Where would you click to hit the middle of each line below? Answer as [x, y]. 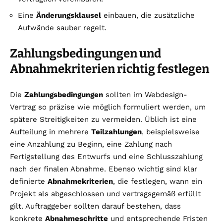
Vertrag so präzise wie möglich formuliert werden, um [108, 107]
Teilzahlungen [116, 132]
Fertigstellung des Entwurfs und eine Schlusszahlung [106, 156]
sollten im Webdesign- [145, 94]
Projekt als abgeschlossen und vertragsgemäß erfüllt [105, 194]
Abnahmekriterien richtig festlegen [110, 69]
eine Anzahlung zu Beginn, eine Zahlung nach [91, 144]
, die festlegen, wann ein [158, 181]
